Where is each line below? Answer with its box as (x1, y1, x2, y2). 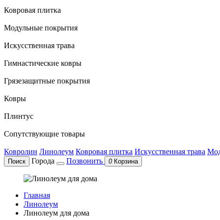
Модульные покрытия (4, 24, 78, 32)
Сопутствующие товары (4, 130, 85, 138)
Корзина (114, 158, 138, 165)
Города (31, 157, 55, 165)
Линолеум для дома (24, 209, 89, 217)
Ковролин (4, 147, 37, 156)
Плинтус (4, 112, 33, 120)
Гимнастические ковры (4, 59, 82, 67)
